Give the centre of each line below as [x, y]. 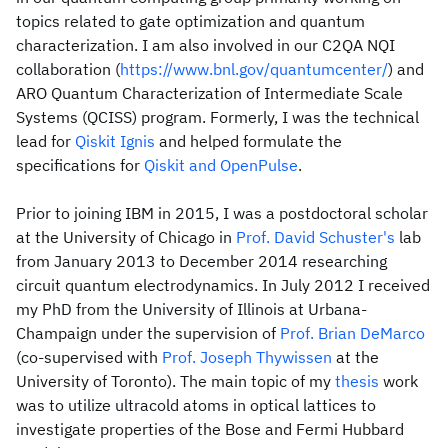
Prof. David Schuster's [315, 237]
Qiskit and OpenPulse [221, 165]
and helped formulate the [248, 141]
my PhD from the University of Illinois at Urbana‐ [191, 309]
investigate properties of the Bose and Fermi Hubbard [210, 429]
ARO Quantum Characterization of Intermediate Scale [209, 93]
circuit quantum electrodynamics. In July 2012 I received [223, 285]
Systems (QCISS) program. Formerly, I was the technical [217, 117]
